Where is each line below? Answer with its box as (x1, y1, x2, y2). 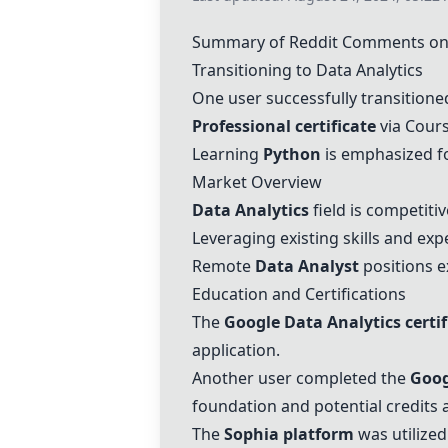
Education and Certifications (192, 283, 406, 305)
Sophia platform (224, 423, 354, 445)
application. (192, 339, 280, 361)
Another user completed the (192, 367, 410, 389)
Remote (192, 255, 255, 277)
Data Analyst (255, 255, 359, 277)
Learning (192, 143, 263, 165)
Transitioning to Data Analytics (192, 59, 423, 81)
